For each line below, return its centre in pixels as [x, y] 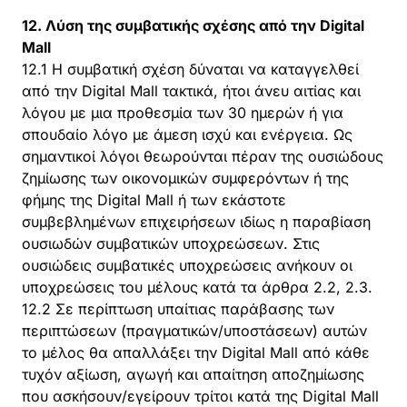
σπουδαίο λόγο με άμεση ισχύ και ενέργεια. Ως [187, 134]
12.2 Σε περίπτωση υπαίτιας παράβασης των [178, 309]
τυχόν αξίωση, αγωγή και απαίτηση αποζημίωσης [193, 374]
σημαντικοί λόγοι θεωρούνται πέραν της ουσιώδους [203, 156]
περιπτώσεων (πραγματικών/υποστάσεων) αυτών [194, 331]
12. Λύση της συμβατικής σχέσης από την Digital [193, 25]
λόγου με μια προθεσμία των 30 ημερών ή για [183, 113]
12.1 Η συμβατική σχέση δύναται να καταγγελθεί [190, 69]
